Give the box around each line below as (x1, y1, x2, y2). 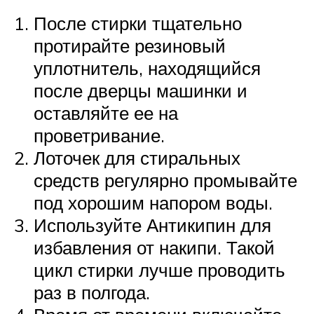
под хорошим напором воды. (34, 191, 273, 214)
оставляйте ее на (34, 101, 178, 124)
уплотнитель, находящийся (34, 56, 261, 79)
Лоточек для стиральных (34, 146, 240, 169)
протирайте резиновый (34, 34, 226, 57)
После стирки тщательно (34, 11, 242, 34)
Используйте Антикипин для (34, 213, 271, 236)
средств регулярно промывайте (34, 168, 297, 191)
